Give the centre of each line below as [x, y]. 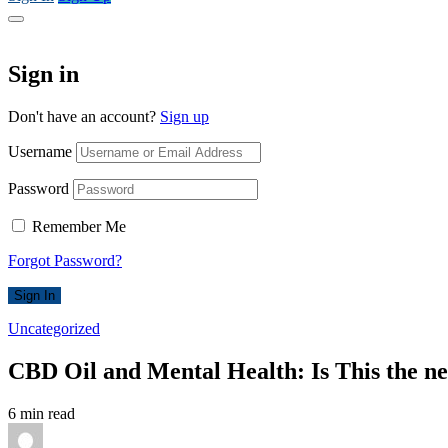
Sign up [184, 116]
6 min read [41, 413]
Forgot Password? [65, 260]
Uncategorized [54, 328]
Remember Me [79, 226]
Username [40, 151]
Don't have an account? [84, 116]
